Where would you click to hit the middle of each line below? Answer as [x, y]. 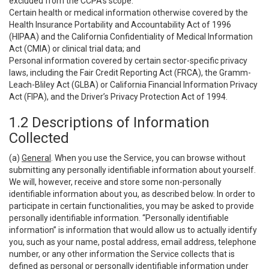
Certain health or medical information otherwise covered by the [128, 13]
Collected [39, 138]
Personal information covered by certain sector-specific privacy [128, 61]
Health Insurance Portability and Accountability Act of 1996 [120, 25]
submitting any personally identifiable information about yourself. [132, 170]
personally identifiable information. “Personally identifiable [119, 218]
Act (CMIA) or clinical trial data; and [75, 49]
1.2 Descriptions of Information [109, 122]
